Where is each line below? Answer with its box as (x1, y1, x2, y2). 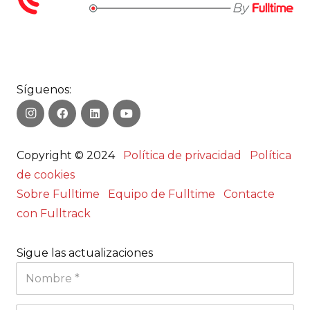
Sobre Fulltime (17, 188, 100, 201)
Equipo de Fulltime (105, 188, 215, 201)
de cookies (17, 168, 75, 182)
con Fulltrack (17, 207, 91, 221)
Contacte (224, 188, 275, 201)
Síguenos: (17, 82, 71, 96)
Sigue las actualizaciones (17, 246, 153, 260)
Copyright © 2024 (17, 149, 123, 163)
